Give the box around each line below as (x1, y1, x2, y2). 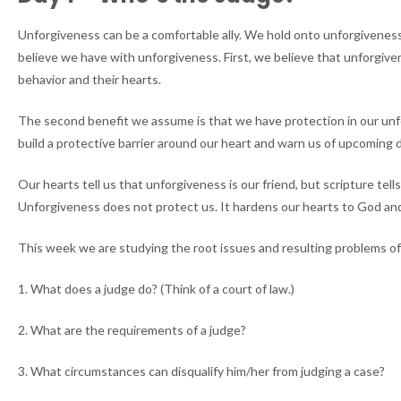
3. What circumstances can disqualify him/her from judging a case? (18, 363, 385, 380)
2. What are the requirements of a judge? (18, 322, 246, 338)
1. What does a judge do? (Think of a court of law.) (18, 281, 294, 297)
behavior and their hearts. (18, 72, 161, 88)
